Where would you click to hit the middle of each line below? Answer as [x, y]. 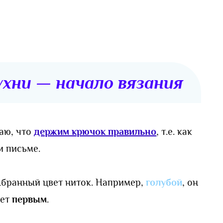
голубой [164, 182]
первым [30, 199]
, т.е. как [174, 132]
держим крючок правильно [95, 132]
